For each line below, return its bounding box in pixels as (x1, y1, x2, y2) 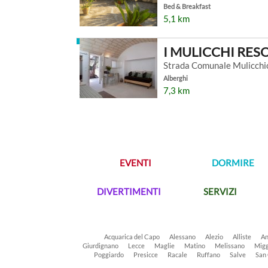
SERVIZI (203, 186, 237, 197)
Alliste (233, 233, 251, 240)
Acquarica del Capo (104, 233, 160, 240)
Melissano (215, 242, 245, 249)
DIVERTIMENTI (96, 186, 161, 197)
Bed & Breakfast (163, 2, 211, 10)
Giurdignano (83, 242, 118, 249)
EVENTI (119, 157, 151, 168)
